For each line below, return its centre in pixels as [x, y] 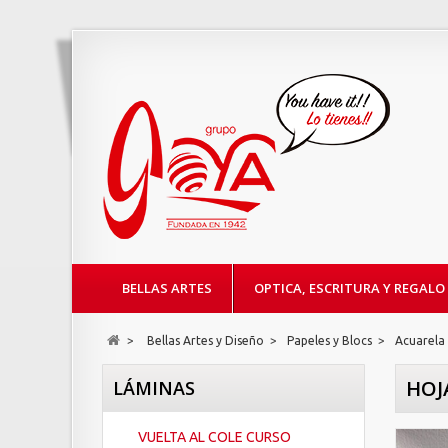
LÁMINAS [154, 388]
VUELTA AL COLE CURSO [214, 437]
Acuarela [420, 340]
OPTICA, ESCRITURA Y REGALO [349, 288]
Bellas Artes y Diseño [205, 340]
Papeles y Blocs [329, 340]
